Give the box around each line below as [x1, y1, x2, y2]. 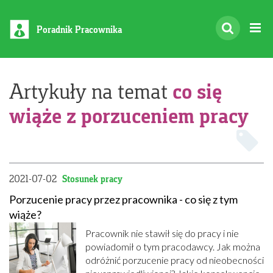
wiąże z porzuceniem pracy [9, 102, 249, 129]
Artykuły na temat [9, 78, 172, 104]
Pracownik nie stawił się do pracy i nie [85, 227, 239, 239]
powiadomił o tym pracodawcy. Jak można [85, 241, 260, 252]
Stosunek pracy [62, 173, 122, 185]
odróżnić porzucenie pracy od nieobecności [85, 254, 264, 266]
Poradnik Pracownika [37, 24, 122, 35]
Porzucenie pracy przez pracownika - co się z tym [9, 193, 238, 206]
